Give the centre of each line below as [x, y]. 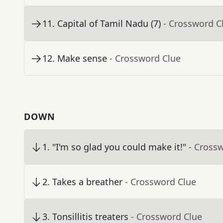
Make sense [82, 58]
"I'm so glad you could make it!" [119, 147]
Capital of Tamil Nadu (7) [109, 24]
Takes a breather [87, 182]
